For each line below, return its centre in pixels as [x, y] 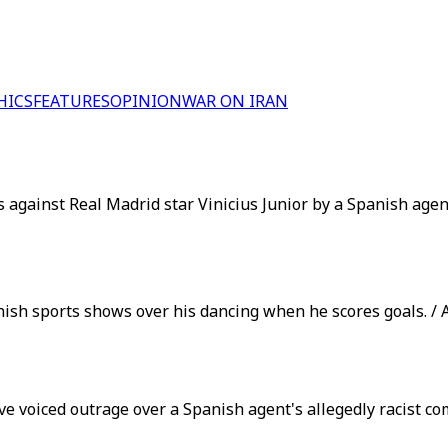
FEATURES [71, 101]
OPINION [146, 101]
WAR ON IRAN [235, 101]
